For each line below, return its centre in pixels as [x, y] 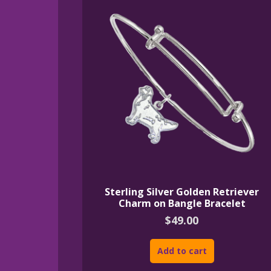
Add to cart [182, 251]
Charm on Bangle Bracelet [182, 203]
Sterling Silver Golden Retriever [182, 191]
